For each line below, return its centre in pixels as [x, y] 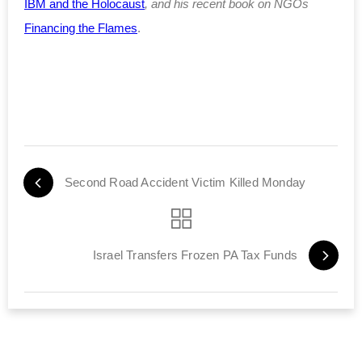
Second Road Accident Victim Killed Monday [185, 182]
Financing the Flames [81, 27]
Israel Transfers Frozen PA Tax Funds [195, 255]
